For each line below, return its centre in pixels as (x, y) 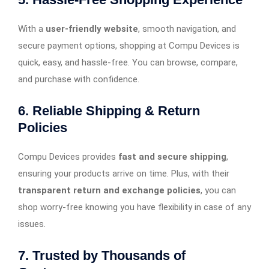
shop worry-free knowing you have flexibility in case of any (134, 207)
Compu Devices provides (68, 156)
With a (32, 29)
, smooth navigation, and (187, 29)
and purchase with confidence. (79, 79)
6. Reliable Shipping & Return (109, 110)
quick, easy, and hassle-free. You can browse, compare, (128, 62)
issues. (32, 224)
